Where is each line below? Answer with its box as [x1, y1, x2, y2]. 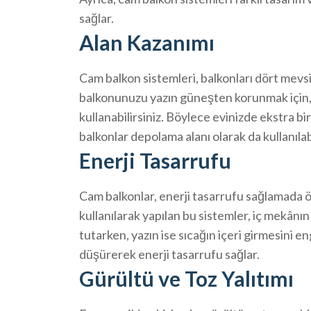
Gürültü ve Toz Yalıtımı [79, 265, 294, 291]
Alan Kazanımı [79, 29, 215, 55]
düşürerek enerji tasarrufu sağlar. [79, 246, 260, 262]
